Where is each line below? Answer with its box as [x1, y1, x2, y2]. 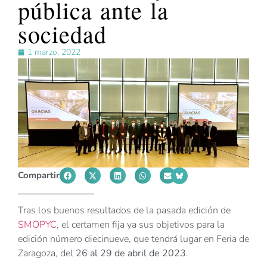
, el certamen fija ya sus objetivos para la [57, 218, 225, 232]
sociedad [18, 18, 107, 50]
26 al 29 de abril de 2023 [76, 247, 186, 260]
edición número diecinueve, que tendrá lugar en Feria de [18, 232, 249, 246]
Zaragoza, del [18, 247, 76, 260]
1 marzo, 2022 [27, 46, 80, 58]
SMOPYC [18, 218, 57, 232]
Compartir [18, 169, 60, 182]
